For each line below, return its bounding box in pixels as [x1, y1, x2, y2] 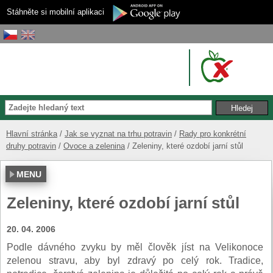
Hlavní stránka [6, 129, 57, 138]
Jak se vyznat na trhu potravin [65, 129, 172, 138]
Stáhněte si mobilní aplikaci [7, 7, 104, 16]
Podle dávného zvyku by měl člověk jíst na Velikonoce [7, 241, 264, 252]
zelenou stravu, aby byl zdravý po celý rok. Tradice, [7, 255, 264, 266]
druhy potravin [6, 141, 56, 151]
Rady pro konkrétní [179, 129, 246, 138]
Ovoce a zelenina [63, 141, 125, 151]
